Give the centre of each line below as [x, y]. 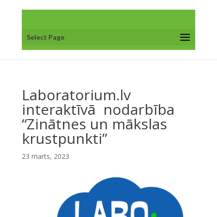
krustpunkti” [64, 138]
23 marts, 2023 [45, 156]
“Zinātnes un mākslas [94, 124]
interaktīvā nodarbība [98, 109]
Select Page [45, 37]
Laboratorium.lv [76, 95]
